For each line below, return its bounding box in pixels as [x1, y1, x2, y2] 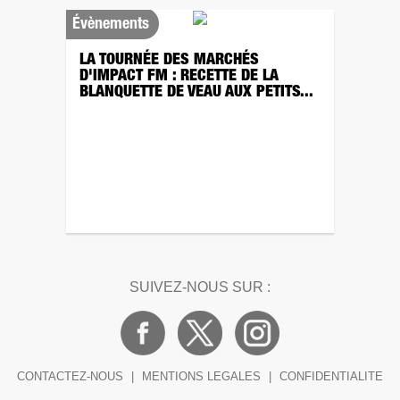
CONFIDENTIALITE [279, 370, 383, 383]
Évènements [72, 17, 149, 33]
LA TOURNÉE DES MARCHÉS [79, 53, 259, 69]
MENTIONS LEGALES [142, 370, 261, 383]
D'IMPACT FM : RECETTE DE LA [79, 69, 279, 85]
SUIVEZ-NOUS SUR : [129, 279, 271, 295]
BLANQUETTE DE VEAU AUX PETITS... [79, 85, 313, 101]
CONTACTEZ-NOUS [17, 370, 123, 383]
